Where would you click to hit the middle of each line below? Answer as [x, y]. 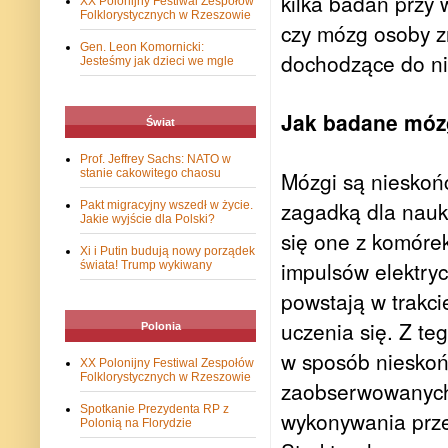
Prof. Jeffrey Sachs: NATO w [155, 159]
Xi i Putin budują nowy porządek [167, 251]
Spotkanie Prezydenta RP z [154, 409]
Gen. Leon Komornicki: [142, 47]
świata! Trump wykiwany [146, 265]
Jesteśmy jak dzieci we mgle [157, 61]
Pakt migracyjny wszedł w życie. [166, 205]
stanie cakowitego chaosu [150, 173]
